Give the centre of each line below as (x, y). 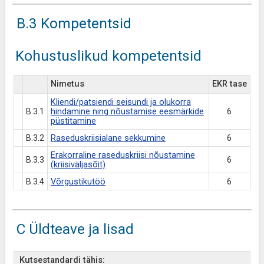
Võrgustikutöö (78, 182)
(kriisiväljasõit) (78, 165)
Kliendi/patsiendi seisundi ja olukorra (121, 102)
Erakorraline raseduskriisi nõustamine (123, 155)
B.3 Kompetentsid (74, 23)
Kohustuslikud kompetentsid (108, 56)
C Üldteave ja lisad (75, 229)
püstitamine (73, 121)
